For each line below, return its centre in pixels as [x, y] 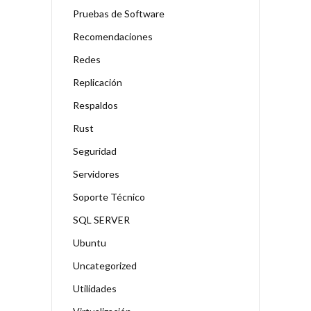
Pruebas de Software [119, 13]
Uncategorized [105, 265]
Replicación [98, 82]
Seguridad [95, 151]
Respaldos [95, 105]
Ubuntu [90, 242]
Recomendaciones [113, 36]
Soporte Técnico [109, 196]
